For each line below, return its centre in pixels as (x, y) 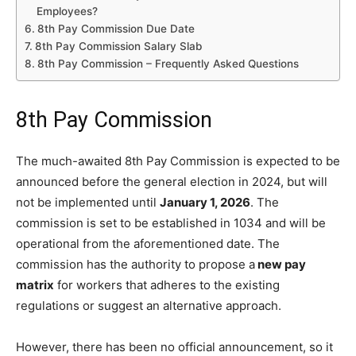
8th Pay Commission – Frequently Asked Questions (168, 64)
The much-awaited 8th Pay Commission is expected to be (178, 161)
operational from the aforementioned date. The (148, 244)
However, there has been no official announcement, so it (174, 347)
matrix (35, 285)
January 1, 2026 (205, 202)
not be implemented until (88, 202)
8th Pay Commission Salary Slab (118, 46)
